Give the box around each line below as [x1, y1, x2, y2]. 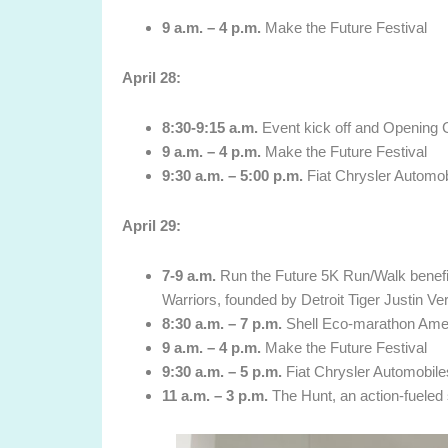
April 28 [122, 69, 176, 87]
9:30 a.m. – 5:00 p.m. [162, 167, 303, 185]
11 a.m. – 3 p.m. [162, 387, 272, 405]
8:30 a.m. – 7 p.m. [162, 315, 282, 333]
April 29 [122, 217, 176, 235]
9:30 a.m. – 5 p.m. [162, 363, 282, 381]
